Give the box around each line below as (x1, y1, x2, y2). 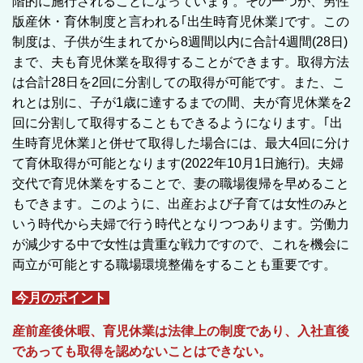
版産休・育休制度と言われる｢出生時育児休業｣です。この (12, 14, 349, 28)
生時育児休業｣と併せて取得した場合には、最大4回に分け (12, 135, 350, 150)
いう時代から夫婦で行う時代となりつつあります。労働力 (12, 216, 349, 231)
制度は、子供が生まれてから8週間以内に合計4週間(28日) (12, 34, 348, 49)
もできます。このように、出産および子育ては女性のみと (12, 196, 349, 211)
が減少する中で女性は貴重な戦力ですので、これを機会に (12, 237, 349, 251)
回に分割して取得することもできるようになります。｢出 (12, 115, 343, 130)
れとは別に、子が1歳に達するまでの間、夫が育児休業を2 (12, 95, 351, 109)
